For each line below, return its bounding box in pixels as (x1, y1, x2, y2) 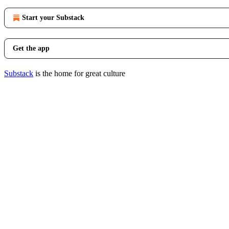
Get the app (13, 44, 50, 52)
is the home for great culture (33, 69, 125, 78)
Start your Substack (22, 14, 84, 21)
